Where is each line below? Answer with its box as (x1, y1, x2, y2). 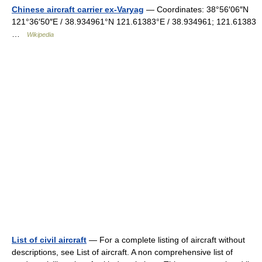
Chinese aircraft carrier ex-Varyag (12, 4, 144, 14)
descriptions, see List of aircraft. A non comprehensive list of (12, 247, 233, 257)
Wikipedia (27, 30, 54, 38)
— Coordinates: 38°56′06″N (144, 4, 249, 14)
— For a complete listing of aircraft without (87, 235, 245, 244)
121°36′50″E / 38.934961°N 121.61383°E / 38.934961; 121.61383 (12, 16, 256, 26)
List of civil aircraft (12, 235, 87, 244)
